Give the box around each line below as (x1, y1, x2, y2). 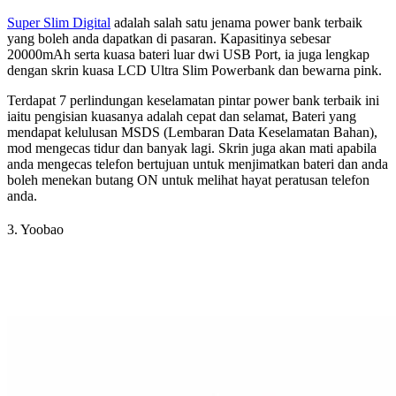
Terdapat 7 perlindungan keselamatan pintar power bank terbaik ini (7, 92, 379, 108)
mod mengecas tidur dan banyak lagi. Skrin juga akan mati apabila (7, 140, 377, 156)
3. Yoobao (7, 221, 64, 237)
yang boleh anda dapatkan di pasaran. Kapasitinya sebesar (7, 30, 331, 46)
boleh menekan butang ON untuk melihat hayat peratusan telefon (7, 171, 369, 187)
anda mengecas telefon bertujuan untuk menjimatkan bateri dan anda (7, 156, 388, 171)
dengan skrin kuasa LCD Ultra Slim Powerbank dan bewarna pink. (7, 62, 382, 78)
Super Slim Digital (7, 14, 110, 30)
